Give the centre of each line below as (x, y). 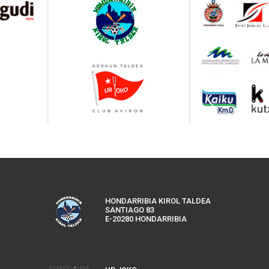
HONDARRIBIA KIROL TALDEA (158, 201)
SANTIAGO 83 (129, 210)
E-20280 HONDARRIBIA (146, 219)
